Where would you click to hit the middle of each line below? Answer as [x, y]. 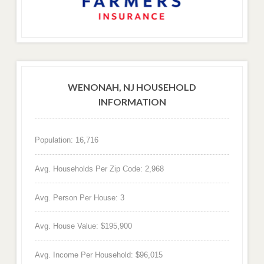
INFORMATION [132, 101]
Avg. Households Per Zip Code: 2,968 [99, 169]
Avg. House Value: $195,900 [83, 226]
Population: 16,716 [66, 140]
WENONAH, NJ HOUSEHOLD [132, 87]
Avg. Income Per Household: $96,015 [98, 255]
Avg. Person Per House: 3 [79, 197]
